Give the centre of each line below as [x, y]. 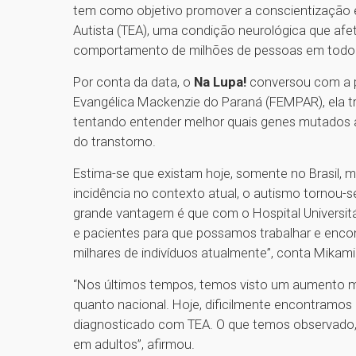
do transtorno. [114, 142]
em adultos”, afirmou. [135, 344]
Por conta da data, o [133, 82]
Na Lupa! [220, 82]
